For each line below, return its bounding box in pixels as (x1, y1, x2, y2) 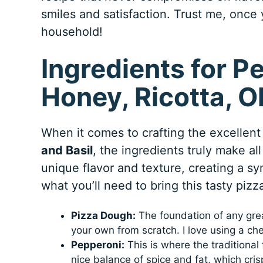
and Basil (41, 143, 93, 158)
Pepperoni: (70, 239, 124, 251)
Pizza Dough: (70, 210, 136, 222)
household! (41, 25, 103, 39)
